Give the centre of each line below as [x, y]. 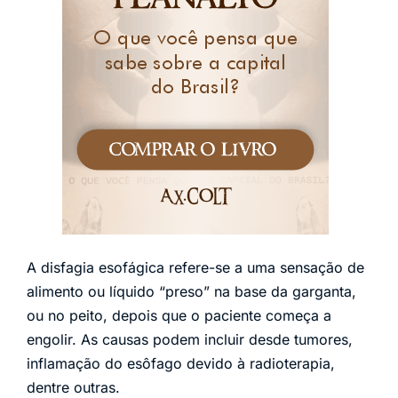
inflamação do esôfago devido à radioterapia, [181, 363]
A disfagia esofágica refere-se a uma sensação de [195, 267]
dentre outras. [73, 387]
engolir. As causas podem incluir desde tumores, [190, 339]
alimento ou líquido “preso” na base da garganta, [191, 291]
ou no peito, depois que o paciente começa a [179, 315]
